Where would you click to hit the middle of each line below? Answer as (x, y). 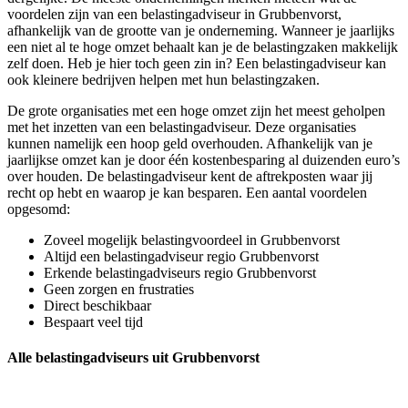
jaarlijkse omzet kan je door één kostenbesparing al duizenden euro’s (204, 160)
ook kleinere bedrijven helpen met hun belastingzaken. (163, 80)
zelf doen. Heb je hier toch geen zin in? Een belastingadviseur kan (197, 64)
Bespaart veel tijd (93, 322)
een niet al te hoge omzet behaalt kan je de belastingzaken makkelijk (203, 47)
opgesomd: (39, 209)
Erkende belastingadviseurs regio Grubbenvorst (180, 273)
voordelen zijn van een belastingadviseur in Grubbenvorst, (174, 15)
